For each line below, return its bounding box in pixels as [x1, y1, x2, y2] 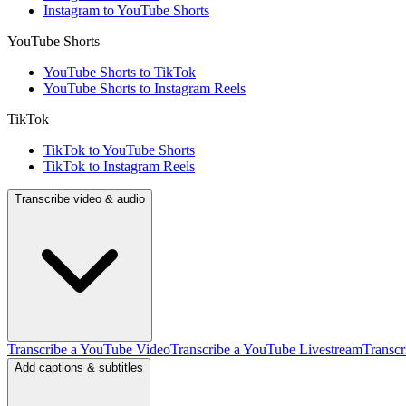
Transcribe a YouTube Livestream [170, 341, 362, 357]
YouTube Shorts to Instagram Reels [43, 80, 246, 96]
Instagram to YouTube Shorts [43, 2, 209, 18]
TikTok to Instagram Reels [43, 158, 195, 174]
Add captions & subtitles [14, 360, 143, 374]
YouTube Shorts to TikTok [43, 63, 196, 80]
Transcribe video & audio [14, 191, 145, 206]
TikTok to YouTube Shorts [43, 141, 195, 158]
